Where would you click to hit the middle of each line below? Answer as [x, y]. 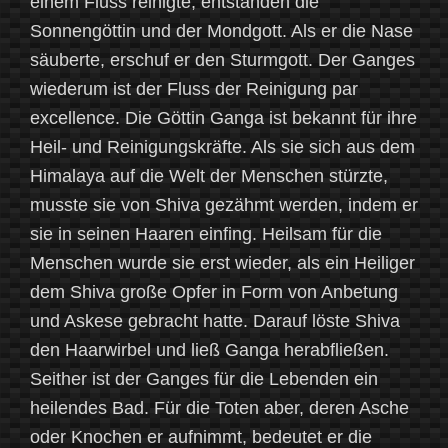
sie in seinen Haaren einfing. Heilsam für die [206, 234]
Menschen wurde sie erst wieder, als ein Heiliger [222, 263]
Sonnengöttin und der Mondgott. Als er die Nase [221, 31]
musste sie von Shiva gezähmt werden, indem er [224, 205]
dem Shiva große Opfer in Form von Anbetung [214, 292]
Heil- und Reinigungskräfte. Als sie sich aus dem [222, 147]
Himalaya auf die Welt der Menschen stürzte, [209, 176]
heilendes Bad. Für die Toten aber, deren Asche [219, 408]
